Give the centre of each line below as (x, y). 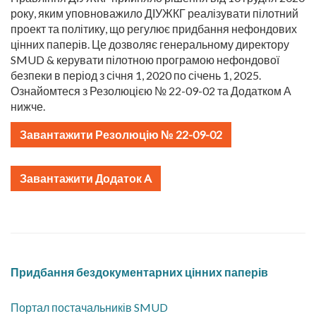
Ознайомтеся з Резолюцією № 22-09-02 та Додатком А (151, 91)
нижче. (28, 106)
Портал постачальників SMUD (89, 307)
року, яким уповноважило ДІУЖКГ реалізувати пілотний (154, 13)
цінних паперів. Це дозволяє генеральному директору (150, 44)
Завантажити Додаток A (86, 178)
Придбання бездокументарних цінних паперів (139, 272)
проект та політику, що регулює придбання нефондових (154, 29)
